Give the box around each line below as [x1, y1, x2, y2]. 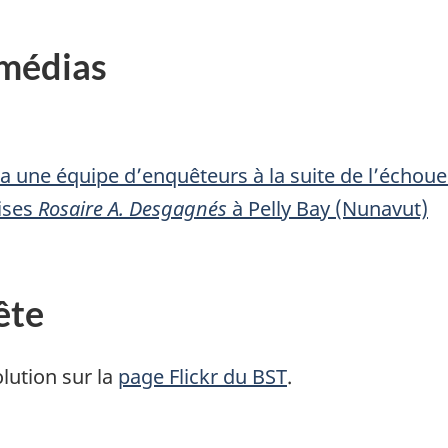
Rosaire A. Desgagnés [38, 194, 227, 222]
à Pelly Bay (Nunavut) [227, 194, 428, 222]
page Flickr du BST [118, 363, 287, 391]
